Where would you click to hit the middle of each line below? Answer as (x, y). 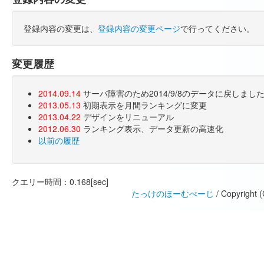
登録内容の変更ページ (139, 28)
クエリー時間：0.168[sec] (60, 181)
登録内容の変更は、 (61, 28)
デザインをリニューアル (127, 116)
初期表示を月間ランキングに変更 (144, 105)
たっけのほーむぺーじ (172, 193)
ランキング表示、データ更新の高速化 (152, 128)
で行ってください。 (217, 28)
